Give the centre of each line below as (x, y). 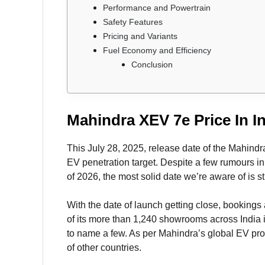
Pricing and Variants (140, 36)
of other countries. (104, 248)
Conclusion (152, 65)
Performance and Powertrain (157, 8)
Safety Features (133, 22)
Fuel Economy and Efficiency (157, 51)
